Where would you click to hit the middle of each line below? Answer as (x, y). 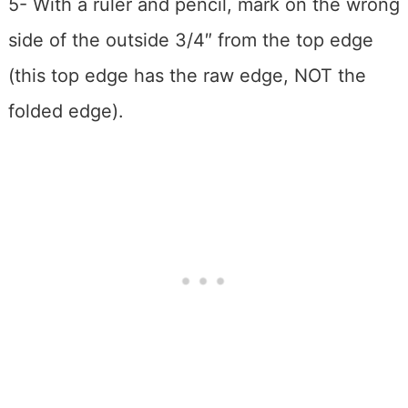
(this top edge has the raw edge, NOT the (187, 76)
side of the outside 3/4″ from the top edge (190, 41)
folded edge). (66, 112)
